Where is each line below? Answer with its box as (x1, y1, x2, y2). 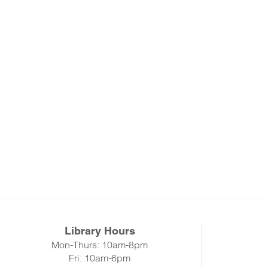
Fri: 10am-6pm (69, 252, 131, 264)
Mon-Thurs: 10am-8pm (51, 239, 148, 251)
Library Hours (64, 224, 135, 237)
